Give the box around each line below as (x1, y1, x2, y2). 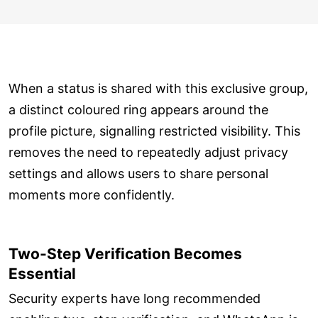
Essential (9, 265, 76, 283)
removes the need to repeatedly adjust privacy (9, 145, 288, 160)
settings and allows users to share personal (9, 166, 268, 182)
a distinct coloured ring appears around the (9, 102, 268, 118)
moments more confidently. (9, 187, 175, 203)
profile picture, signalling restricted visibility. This (9, 124, 300, 139)
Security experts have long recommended (9, 290, 261, 306)
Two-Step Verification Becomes (9, 245, 242, 263)
